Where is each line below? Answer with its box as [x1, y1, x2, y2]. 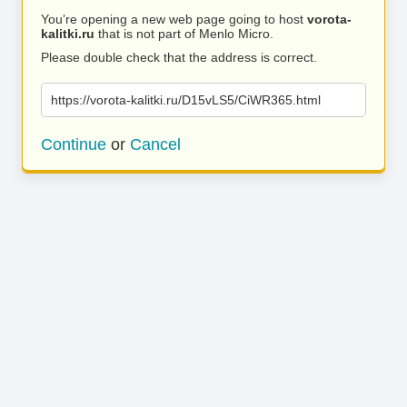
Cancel [130, 135, 181, 154]
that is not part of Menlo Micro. [94, 26, 273, 41]
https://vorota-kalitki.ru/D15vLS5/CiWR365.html [51, 93, 321, 107]
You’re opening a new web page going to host [41, 12, 307, 26]
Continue [41, 135, 106, 154]
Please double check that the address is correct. [41, 50, 317, 65]
